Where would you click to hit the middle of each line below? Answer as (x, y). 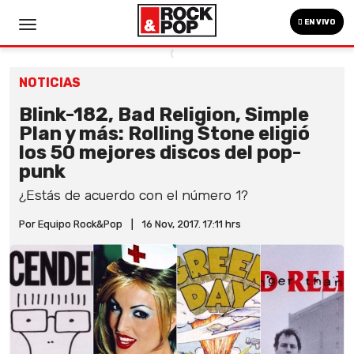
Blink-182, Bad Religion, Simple (164, 115)
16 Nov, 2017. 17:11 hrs (192, 224)
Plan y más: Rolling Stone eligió (164, 134)
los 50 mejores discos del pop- (160, 153)
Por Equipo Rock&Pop (71, 224)
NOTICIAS (50, 83)
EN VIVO (319, 22)
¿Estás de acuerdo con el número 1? (134, 195)
